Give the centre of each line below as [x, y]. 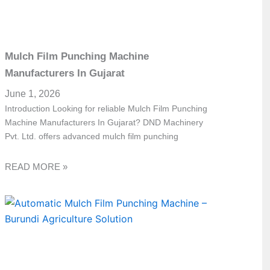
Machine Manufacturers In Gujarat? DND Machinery [104, 123]
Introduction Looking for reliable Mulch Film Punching [106, 109]
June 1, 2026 [33, 94]
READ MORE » [36, 166]
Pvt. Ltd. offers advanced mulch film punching [92, 137]
